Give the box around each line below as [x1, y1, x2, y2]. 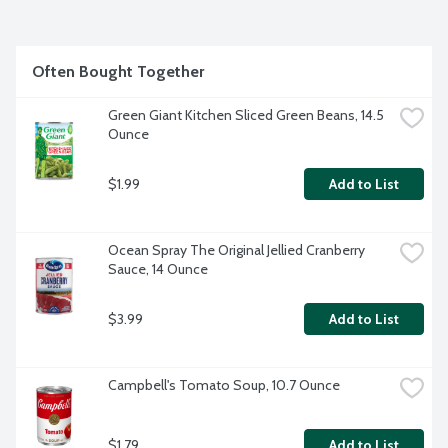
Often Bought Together [32, 62, 204, 82]
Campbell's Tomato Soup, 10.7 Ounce [108, 376, 340, 395]
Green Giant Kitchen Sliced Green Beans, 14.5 [108, 106, 384, 125]
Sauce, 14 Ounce [108, 260, 208, 279]
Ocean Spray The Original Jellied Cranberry [108, 241, 365, 260]
